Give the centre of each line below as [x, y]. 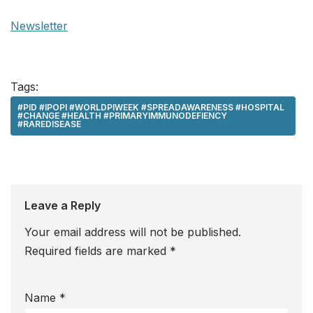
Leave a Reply [63, 206]
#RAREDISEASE [49, 124]
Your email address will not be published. [133, 232]
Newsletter [39, 26]
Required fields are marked [97, 251]
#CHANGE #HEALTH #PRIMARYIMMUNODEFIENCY [122, 116]
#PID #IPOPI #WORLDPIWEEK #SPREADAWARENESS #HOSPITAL [151, 108]
